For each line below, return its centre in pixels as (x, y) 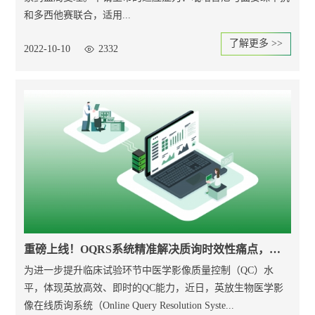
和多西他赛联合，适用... (78, 15)
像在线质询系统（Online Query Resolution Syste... (129, 305)
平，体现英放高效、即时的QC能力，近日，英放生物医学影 (154, 288)
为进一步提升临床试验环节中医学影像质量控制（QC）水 (149, 270)
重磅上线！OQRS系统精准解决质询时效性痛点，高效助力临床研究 (275, 249)
